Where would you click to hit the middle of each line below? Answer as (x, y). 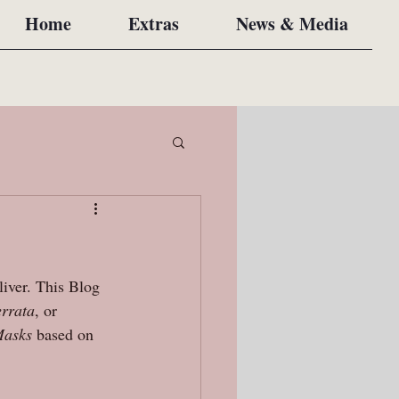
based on (67, 334)
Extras (154, 24)
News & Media (292, 24)
